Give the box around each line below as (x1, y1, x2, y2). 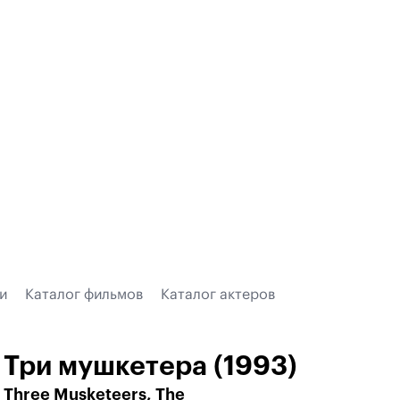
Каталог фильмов (25, 287, 143, 302)
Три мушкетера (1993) (4, 353, 297, 379)
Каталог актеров (161, 287, 275, 302)
